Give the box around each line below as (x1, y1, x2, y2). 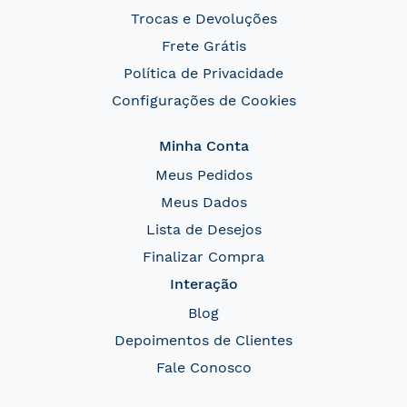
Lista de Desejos (145, 221, 262, 238)
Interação (169, 275, 238, 293)
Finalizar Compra (143, 248, 264, 265)
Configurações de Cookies (111, 92, 296, 109)
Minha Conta (158, 137, 249, 154)
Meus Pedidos (154, 166, 253, 184)
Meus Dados (160, 194, 247, 211)
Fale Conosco (155, 359, 252, 376)
